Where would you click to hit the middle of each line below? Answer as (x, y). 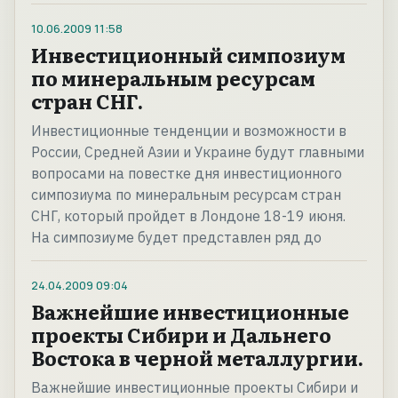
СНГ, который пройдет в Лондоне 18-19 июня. (188, 216)
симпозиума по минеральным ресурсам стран (186, 195)
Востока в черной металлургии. (197, 358)
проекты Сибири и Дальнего (181, 335)
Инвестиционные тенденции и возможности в (189, 131)
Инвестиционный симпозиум (188, 55)
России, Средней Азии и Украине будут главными (198, 152)
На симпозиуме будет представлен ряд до (176, 238)
